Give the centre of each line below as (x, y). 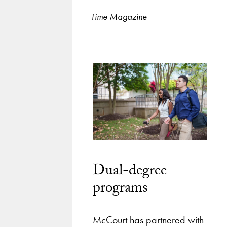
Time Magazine (119, 17)
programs (120, 189)
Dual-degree (129, 172)
